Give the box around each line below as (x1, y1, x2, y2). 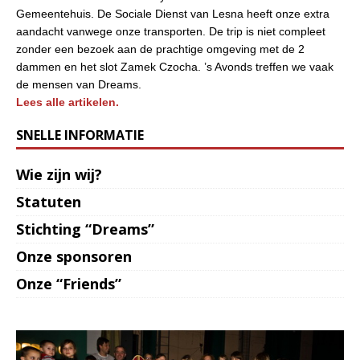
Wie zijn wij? (16, 165, 102, 184)
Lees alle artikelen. (16, 96, 119, 108)
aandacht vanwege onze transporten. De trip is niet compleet (16, 25, 325, 38)
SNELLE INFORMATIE (16, 126, 144, 144)
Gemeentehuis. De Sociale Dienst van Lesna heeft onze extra (16, 7, 329, 20)
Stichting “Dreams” (16, 219, 154, 239)
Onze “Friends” (16, 274, 121, 293)
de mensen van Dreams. (16, 78, 145, 91)
